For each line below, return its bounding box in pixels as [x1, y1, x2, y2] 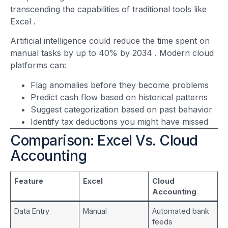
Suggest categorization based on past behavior [31, 104, 212, 115]
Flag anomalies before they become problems [31, 79, 209, 90]
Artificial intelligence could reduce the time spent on [10, 36, 210, 46]
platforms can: [10, 60, 66, 71]
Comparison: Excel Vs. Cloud [10, 131, 198, 149]
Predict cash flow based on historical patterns [31, 92, 208, 102]
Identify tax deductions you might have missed [31, 116, 208, 127]
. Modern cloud [155, 48, 214, 59]
